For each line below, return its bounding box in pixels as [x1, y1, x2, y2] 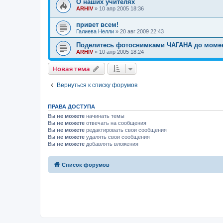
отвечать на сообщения [85, 120, 146, 126]
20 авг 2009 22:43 [120, 28, 164, 35]
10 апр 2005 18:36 [99, 5, 144, 11]
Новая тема [52, 64, 90, 74]
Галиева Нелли [76, 28, 114, 35]
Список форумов [62, 161, 110, 168]
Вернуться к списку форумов [57, 82, 137, 89]
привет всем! [76, 21, 118, 29]
